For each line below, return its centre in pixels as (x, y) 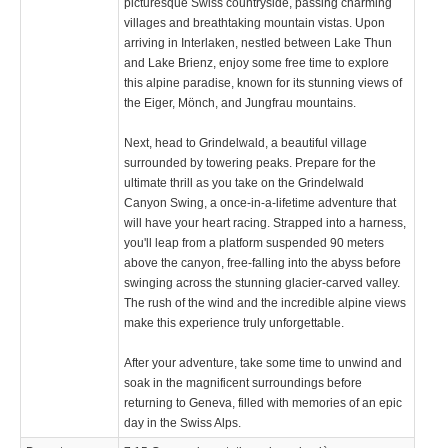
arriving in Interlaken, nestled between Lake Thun (258, 42)
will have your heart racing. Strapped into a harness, (265, 222)
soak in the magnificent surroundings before (243, 382)
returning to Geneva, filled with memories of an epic (263, 402)
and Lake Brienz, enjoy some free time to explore (256, 62)
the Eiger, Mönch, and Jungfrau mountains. (240, 102)
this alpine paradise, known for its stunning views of (263, 82)
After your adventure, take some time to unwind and (263, 362)
